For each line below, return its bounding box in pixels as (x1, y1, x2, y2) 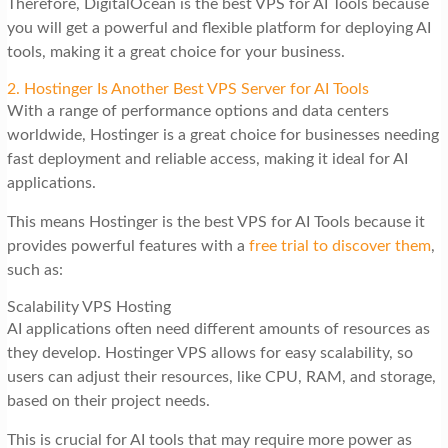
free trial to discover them (248, 238, 431, 255)
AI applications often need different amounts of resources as (6, 321, 430, 338)
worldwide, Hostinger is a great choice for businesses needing (6, 127, 439, 144)
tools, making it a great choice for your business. (6, 44, 349, 61)
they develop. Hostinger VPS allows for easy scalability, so (6, 345, 413, 362)
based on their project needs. (6, 393, 214, 410)
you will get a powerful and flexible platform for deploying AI (6, 20, 431, 37)
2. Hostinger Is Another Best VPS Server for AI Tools (6, 81, 369, 98)
